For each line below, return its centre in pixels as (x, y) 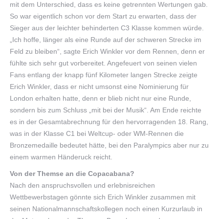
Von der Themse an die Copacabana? (72, 173)
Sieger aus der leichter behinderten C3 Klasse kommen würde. (107, 28)
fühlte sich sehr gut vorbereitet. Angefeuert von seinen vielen (103, 63)
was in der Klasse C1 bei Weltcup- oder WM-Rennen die (97, 133)
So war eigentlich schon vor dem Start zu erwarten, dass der (103, 16)
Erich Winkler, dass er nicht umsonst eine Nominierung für (99, 86)
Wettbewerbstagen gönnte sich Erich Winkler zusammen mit (103, 197)
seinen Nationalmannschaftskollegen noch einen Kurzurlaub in (106, 208)
